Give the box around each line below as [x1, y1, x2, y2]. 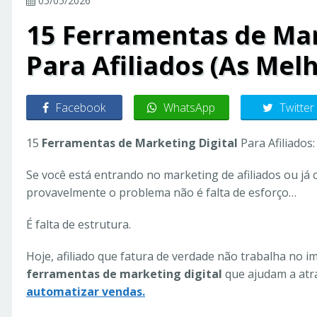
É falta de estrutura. [26, 217, 131, 232]
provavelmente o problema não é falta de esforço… [26, 185, 296, 200]
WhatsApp [163, 100, 216, 115]
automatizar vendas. [26, 284, 145, 299]
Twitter [279, 100, 315, 115]
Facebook [55, 100, 106, 115]
